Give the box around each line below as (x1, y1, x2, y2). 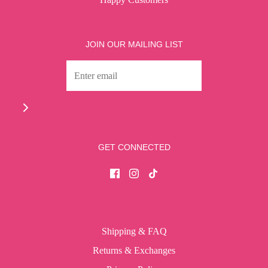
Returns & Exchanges (93, 245, 175, 256)
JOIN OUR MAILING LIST (85, 39, 183, 50)
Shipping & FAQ (101, 226, 167, 237)
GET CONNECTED (98, 142, 170, 153)
